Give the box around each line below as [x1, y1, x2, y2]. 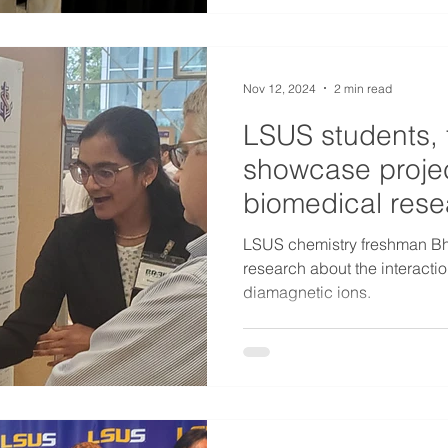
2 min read [334, 80, 392, 96]
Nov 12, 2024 [243, 80, 316, 96]
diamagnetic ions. [243, 282, 371, 302]
